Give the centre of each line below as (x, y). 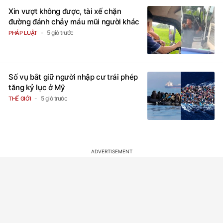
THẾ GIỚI (20, 99)
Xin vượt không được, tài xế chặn (65, 11)
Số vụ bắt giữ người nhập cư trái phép (73, 77)
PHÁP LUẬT (23, 33)
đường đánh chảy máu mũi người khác (74, 22)
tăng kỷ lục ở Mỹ (37, 87)
